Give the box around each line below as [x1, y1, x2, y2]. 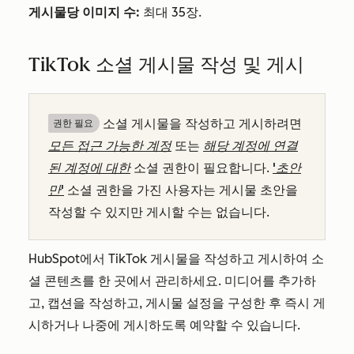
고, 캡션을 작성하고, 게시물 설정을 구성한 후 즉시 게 [28, 296, 326, 311]
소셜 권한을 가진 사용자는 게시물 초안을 [64, 183, 298, 198]
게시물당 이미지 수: [28, 5, 140, 20]
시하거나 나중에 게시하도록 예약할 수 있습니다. [28, 318, 300, 333]
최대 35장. [140, 5, 205, 20]
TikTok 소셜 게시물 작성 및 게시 [28, 53, 304, 76]
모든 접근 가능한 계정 [48, 138, 171, 153]
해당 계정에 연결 [203, 138, 298, 153]
